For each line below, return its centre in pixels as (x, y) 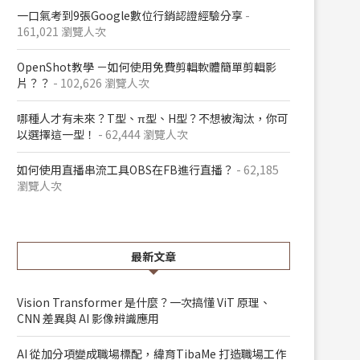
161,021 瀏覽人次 (61, 31)
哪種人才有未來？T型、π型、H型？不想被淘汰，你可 (153, 118)
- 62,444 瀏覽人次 (142, 134)
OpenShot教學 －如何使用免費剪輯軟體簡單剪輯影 (147, 67)
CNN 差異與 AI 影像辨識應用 (88, 318)
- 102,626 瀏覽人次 (100, 83)
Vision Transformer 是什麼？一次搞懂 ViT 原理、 (144, 302)
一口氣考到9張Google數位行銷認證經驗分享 (130, 15)
